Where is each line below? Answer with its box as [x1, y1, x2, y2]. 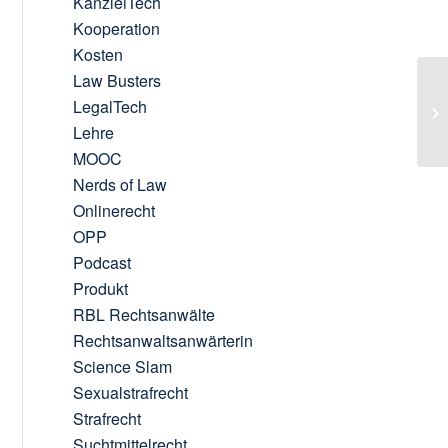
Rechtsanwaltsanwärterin [73, 329, 254, 352]
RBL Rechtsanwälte [73, 303, 216, 326]
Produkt [73, 277, 129, 300]
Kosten [73, 43, 124, 66]
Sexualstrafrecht [73, 381, 189, 404]
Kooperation [73, 17, 161, 40]
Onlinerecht [73, 199, 156, 222]
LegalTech [73, 95, 148, 118]
